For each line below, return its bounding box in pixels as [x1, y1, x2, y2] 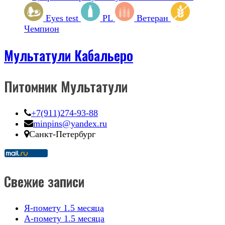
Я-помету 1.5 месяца [24, 202, 104, 213]
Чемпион [24, 23, 59, 34]
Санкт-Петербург [29, 129, 95, 139]
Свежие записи [4, 171, 84, 192]
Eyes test [46, 13, 78, 23]
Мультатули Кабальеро [4, 45, 133, 66]
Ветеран [137, 13, 168, 23]
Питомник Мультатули [4, 76, 128, 97]
